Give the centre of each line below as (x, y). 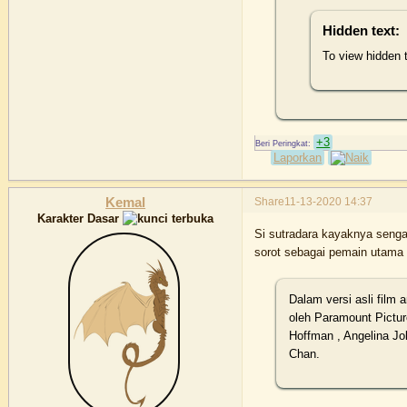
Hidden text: (362, 30)
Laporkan (298, 158)
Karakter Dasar (80, 219)
